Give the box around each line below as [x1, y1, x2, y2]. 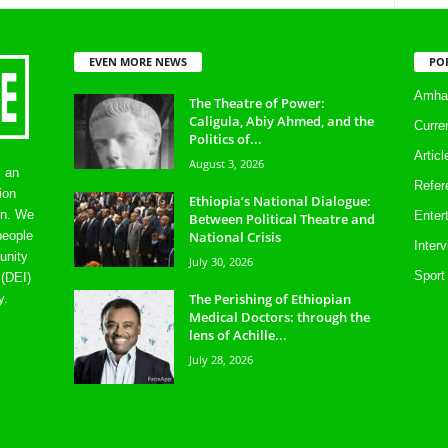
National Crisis [188, 227, 281, 246]
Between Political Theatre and [188, 209, 375, 228]
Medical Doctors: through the [188, 307, 370, 326]
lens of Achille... [188, 325, 287, 344]
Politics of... [188, 129, 262, 148]
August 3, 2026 [188, 155, 264, 171]
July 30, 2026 [188, 253, 253, 269]
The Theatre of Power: [188, 93, 325, 112]
